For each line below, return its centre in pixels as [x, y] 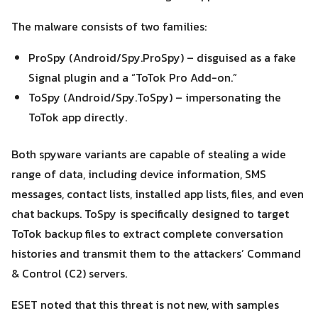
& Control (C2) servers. [69, 273]
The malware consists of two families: [109, 26]
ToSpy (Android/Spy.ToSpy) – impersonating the [155, 97]
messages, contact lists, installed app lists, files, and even [158, 194]
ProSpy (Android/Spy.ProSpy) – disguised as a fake [162, 57]
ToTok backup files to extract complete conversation [147, 234]
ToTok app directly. [78, 117]
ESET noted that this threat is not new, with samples [145, 305]
